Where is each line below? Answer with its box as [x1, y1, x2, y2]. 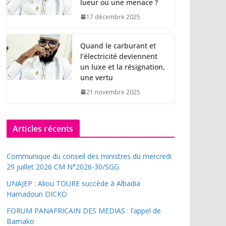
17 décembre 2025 [86, 12, 140, 21]
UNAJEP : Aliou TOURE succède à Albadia [7, 178, 140, 188]
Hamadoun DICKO [7, 189, 67, 199]
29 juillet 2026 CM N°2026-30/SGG [7, 161, 119, 172]
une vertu [80, 72, 113, 82]
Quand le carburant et [80, 40, 156, 50]
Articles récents [13, 123, 74, 134]
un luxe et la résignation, [80, 62, 165, 72]
